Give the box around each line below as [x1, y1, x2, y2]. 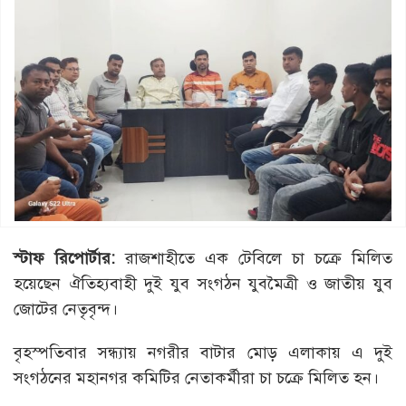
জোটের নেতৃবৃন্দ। [14, 299, 118, 320]
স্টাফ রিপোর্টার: [14, 248, 125, 269]
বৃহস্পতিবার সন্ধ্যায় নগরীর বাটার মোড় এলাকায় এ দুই [14, 343, 392, 363]
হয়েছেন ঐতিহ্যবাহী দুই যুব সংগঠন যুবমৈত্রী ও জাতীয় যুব [14, 274, 392, 295]
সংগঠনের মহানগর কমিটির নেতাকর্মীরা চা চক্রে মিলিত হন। [14, 368, 379, 389]
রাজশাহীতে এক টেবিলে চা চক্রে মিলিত [125, 248, 392, 269]
